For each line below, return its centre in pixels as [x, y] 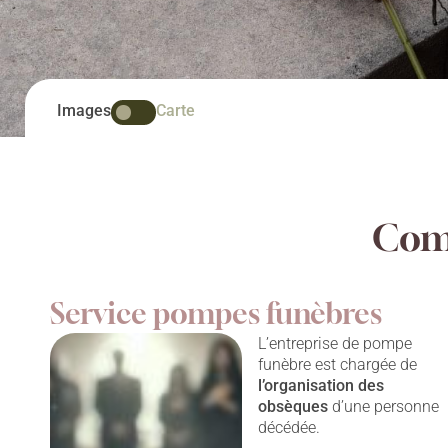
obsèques [293, 407]
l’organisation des [321, 386]
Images [84, 110]
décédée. [289, 428]
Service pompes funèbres [216, 313]
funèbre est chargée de [338, 365]
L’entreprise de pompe [335, 344]
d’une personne [384, 407]
